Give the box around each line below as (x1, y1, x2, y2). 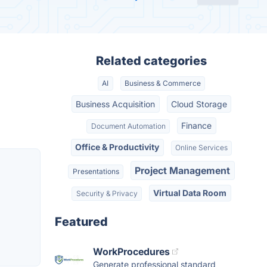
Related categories (96, 54, 207, 68)
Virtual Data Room (153, 188, 227, 198)
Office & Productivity (75, 142, 160, 153)
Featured (55, 215, 108, 229)
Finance (181, 120, 212, 131)
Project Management (135, 164, 231, 176)
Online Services (175, 143, 228, 153)
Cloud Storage (170, 98, 227, 109)
